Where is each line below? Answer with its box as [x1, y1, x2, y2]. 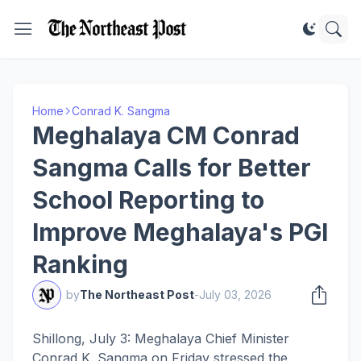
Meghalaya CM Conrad [32, 121, 300, 150]
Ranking [32, 250, 128, 279]
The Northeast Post [80, 288, 194, 301]
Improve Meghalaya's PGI [32, 218, 328, 247]
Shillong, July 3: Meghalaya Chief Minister [32, 330, 289, 346]
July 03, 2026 [199, 288, 272, 301]
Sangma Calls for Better [32, 153, 311, 182]
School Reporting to [32, 185, 264, 214]
